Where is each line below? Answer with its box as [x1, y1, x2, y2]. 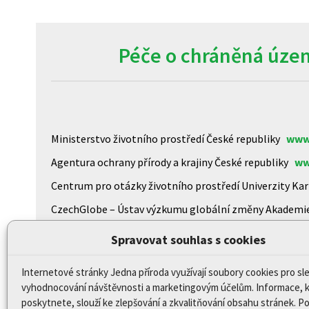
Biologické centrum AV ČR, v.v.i [51, 226, 201, 240]
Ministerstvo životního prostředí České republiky [51, 132, 286, 146]
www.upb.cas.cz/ [201, 226, 283, 240]
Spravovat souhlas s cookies [111, 232, 266, 248]
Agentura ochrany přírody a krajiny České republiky [51, 155, 295, 170]
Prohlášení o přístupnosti [51, 277, 179, 292]
